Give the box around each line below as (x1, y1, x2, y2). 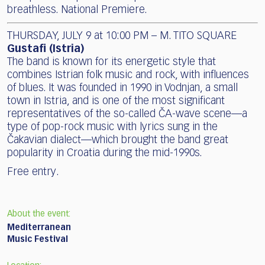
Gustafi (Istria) (7, 44, 84, 55)
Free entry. (7, 167, 59, 178)
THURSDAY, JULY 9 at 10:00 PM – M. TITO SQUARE (7, 31, 237, 42)
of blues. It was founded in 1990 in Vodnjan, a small (7, 83, 238, 94)
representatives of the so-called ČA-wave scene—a (7, 109, 247, 120)
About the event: (7, 210, 70, 219)
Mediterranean (7, 224, 71, 232)
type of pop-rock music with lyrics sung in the (7, 122, 218, 133)
